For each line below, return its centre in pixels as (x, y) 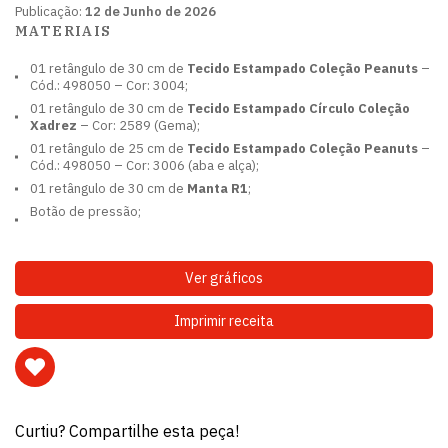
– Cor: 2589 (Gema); (138, 125)
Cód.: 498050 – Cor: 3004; (109, 85)
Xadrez (53, 125)
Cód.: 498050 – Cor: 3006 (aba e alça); (144, 165)
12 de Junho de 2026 (150, 11)
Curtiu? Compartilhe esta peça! (127, 431)
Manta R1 (217, 188)
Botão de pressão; (85, 211)
